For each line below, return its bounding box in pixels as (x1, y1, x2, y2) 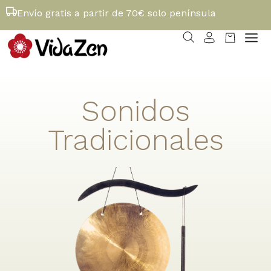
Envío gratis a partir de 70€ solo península (17, 7, 216, 19)
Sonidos (81, 94, 190, 128)
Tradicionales (47, 123, 224, 157)
